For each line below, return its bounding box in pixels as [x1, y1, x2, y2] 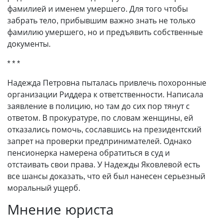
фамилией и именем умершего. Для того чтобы [7, 3, 188, 14]
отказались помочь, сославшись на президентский [7, 124, 201, 135]
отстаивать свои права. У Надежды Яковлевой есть [7, 159, 200, 170]
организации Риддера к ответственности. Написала [7, 89, 203, 100]
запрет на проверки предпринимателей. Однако [7, 136, 192, 146]
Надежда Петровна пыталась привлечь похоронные [7, 77, 206, 88]
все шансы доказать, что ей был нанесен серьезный [7, 171, 205, 182]
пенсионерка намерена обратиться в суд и [7, 147, 170, 158]
